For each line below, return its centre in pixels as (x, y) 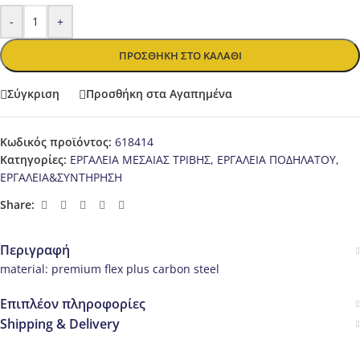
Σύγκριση (33, 94)
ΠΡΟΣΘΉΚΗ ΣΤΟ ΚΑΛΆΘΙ (180, 55)
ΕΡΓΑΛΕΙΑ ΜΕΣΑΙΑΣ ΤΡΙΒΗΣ (140, 159)
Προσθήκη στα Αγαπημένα (159, 94)
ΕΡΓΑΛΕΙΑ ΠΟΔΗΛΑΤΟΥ (276, 159)
